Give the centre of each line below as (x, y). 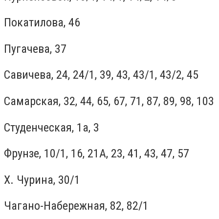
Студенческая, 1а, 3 (52, 127)
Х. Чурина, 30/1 (42, 180)
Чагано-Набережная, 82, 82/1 (76, 206)
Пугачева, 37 (35, 49)
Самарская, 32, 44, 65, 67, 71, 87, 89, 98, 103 (109, 101)
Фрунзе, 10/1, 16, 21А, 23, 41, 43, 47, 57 (97, 154)
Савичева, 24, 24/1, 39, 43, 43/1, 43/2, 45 (101, 75)
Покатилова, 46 (42, 23)
